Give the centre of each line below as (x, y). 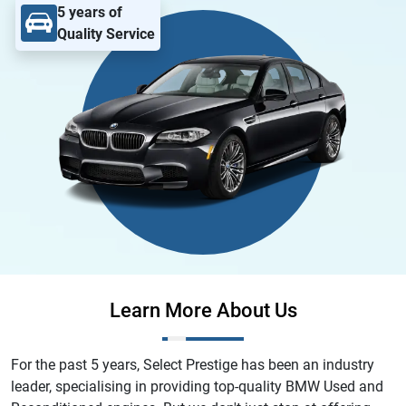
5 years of (90, 12)
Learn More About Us (203, 310)
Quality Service (106, 34)
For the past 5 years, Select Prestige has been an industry (193, 365)
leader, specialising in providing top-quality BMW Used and (197, 387)
